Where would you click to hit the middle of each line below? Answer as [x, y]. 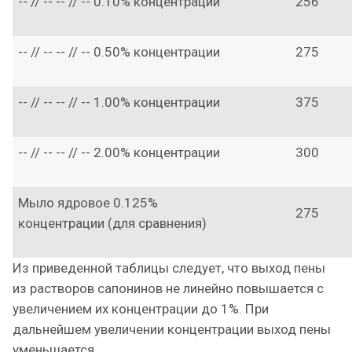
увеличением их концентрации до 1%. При [141, 309]
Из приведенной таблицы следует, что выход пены [169, 268]
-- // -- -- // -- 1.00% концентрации [119, 102]
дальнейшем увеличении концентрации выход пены [172, 329]
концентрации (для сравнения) [112, 223]
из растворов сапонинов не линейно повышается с [168, 288]
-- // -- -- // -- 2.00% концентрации [119, 152]
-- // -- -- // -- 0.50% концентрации [119, 52]
